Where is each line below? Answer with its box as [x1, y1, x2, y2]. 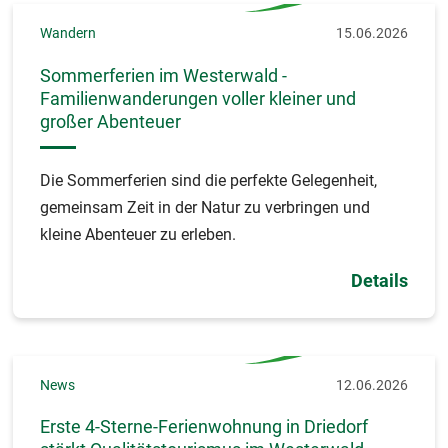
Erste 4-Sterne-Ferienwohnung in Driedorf [40, 415, 368, 437]
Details [351, 270, 408, 292]
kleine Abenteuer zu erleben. [40, 225, 236, 245]
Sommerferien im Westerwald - [40, 64, 287, 86]
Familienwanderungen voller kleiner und [40, 87, 356, 109]
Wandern [40, 25, 96, 42]
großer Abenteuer [40, 110, 181, 132]
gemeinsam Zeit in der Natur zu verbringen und [40, 198, 370, 218]
